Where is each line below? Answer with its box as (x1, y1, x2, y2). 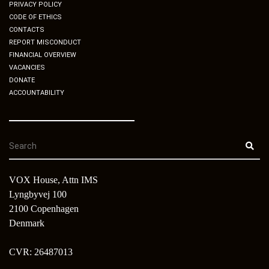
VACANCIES (9, 63, 45, 71)
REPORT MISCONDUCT (9, 38, 81, 46)
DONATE (9, 76, 35, 84)
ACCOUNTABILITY (9, 88, 64, 97)
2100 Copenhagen (9, 203, 79, 214)
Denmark (9, 217, 44, 228)
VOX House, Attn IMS (9, 174, 98, 185)
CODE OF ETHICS (9, 13, 62, 21)
